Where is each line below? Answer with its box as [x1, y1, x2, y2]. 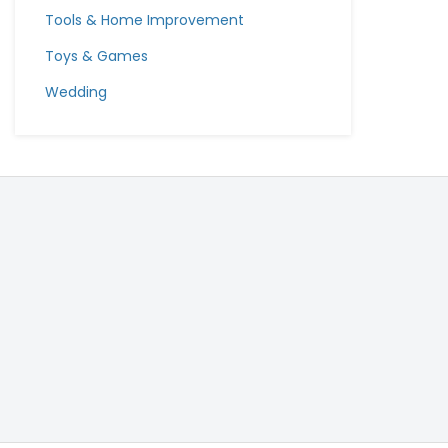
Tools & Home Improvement [45, 10, 244, 30]
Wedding [45, 82, 107, 102]
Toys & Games [45, 46, 148, 66]
